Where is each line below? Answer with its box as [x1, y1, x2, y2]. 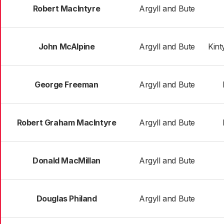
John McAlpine [38, 41, 95, 51]
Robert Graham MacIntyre [16, 117, 116, 127]
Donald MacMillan [32, 155, 100, 165]
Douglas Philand [36, 193, 97, 203]
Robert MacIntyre [32, 3, 100, 13]
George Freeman [34, 79, 98, 89]
